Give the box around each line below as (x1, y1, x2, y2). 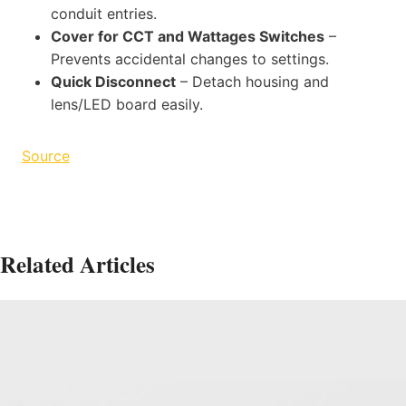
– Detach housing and (176, 72, 329, 91)
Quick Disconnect (51, 72, 176, 91)
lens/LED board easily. (51, 94, 203, 113)
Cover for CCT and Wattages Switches (51, 26, 324, 45)
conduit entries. (51, 4, 157, 23)
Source (22, 146, 70, 165)
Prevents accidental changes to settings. (51, 49, 329, 68)
